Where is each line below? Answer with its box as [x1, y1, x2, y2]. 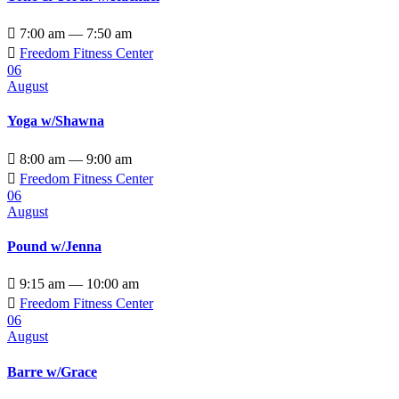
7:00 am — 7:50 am [16, 26, 132, 42]
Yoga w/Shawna [7, 113, 104, 129]
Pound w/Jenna [7, 239, 102, 255]
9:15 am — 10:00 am [16, 276, 139, 292]
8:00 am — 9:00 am [16, 151, 132, 167]
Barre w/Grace [7, 363, 97, 379]
